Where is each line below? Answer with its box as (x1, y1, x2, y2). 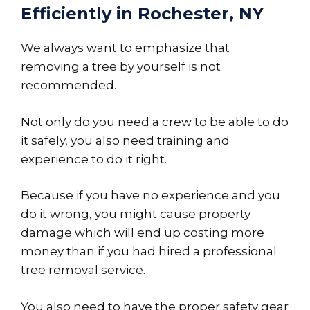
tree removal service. (21, 263, 145, 277)
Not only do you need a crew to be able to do (21, 114, 289, 129)
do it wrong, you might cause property (21, 207, 250, 221)
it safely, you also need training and (21, 133, 230, 147)
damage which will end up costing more (21, 226, 264, 240)
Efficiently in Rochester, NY (21, 3, 264, 24)
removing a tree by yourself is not (21, 60, 221, 74)
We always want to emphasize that (21, 41, 230, 55)
